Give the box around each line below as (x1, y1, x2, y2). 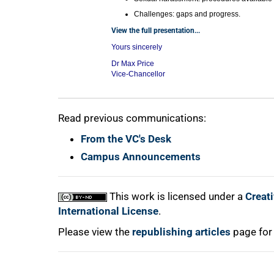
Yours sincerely (111, 43, 162, 52)
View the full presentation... (111, 26, 200, 35)
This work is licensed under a (107, 190, 245, 203)
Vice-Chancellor (111, 70, 165, 79)
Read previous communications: (58, 112, 206, 125)
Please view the (58, 226, 132, 239)
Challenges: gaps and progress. (133, 10, 240, 19)
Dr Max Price (111, 59, 154, 68)
